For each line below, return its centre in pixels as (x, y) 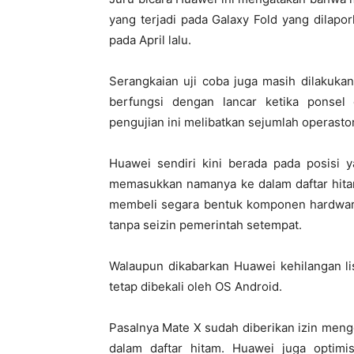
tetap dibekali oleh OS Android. (196, 287)
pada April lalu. (150, 40)
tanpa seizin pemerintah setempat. (205, 225)
